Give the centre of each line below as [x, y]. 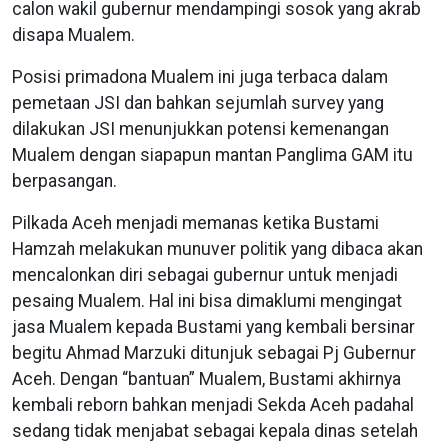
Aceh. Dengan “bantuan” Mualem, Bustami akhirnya [206, 379]
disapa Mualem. [75, 35]
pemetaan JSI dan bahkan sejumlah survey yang [198, 103]
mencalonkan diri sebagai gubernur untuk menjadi [205, 275]
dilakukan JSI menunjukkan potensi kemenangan [200, 129]
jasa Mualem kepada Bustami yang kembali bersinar [213, 327]
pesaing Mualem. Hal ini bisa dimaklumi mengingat [207, 301]
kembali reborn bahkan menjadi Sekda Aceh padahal [213, 405]
